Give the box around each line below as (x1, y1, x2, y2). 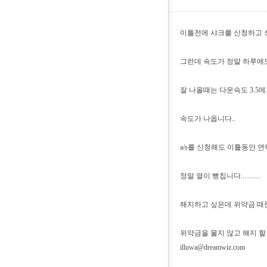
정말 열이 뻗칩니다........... (180, 172, 260, 180)
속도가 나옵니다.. (180, 114, 235, 123)
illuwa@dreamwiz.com (180, 243, 245, 252)
